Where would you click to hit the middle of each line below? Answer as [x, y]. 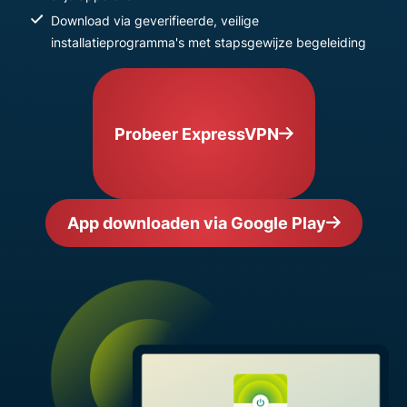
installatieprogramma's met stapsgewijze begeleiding [208, 42]
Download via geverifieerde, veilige [155, 20]
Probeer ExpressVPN [196, 134]
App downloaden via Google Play [196, 223]
